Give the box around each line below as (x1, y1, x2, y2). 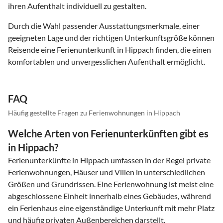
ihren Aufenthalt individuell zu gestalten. (8, 1, 146, 11)
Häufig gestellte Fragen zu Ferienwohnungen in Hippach (8, 109, 180, 117)
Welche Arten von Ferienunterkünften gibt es (8, 127, 209, 140)
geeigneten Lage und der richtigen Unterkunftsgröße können (8, 33, 215, 43)
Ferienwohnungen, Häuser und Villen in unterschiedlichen (8, 167, 205, 177)
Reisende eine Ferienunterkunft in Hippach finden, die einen (8, 45, 211, 55)
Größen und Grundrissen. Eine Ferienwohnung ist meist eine (8, 179, 214, 189)
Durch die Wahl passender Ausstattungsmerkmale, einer (8, 21, 200, 31)
